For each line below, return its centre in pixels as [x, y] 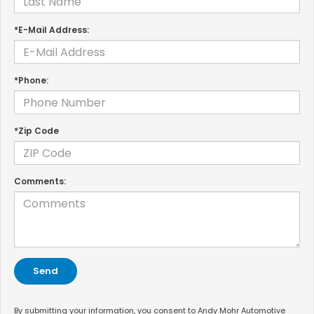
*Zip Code [36, 131]
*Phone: [31, 81]
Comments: [40, 182]
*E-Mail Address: [52, 30]
